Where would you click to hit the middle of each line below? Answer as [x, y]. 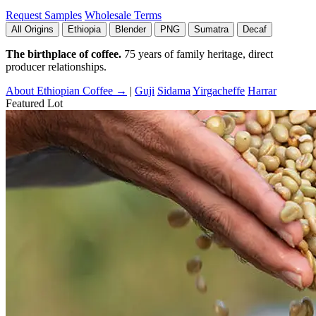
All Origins [32, 29]
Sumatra [211, 29]
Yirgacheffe [219, 90]
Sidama [174, 90]
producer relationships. [56, 66]
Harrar [262, 90]
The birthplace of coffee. [63, 54]
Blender [130, 29]
